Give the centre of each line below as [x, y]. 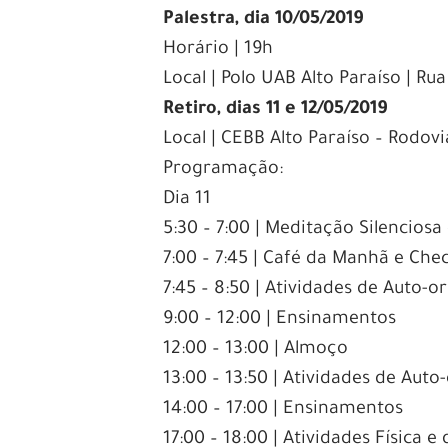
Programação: [223, 169]
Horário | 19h [218, 49]
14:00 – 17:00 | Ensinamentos [283, 409]
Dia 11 [187, 199]
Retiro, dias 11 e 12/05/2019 [275, 109]
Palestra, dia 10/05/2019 [263, 19]
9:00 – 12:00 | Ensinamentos [280, 319]
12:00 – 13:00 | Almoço [256, 349]
